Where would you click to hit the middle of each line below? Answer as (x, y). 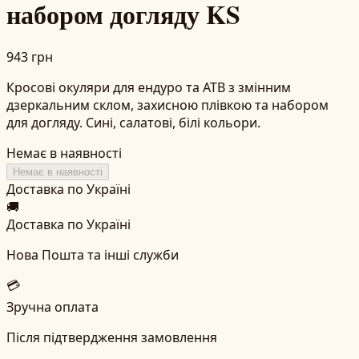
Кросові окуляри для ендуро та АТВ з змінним (149, 87)
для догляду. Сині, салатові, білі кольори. (133, 122)
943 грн (30, 56)
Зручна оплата (52, 307)
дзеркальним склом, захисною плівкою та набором (167, 105)
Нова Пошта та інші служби (93, 254)
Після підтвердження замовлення (112, 337)
